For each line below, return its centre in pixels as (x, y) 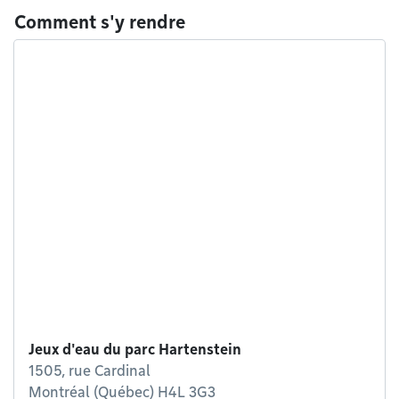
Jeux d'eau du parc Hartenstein (135, 350)
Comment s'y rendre (100, 22)
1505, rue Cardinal (90, 371)
